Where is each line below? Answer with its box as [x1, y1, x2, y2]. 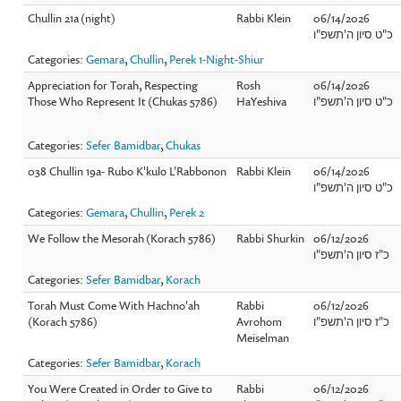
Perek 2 [169, 203, 205, 220]
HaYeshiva [236, 92, 287, 109]
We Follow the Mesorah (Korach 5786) [28, 229, 217, 246]
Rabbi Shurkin [236, 229, 305, 246]
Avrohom [236, 312, 283, 329]
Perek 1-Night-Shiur [169, 50, 265, 67]
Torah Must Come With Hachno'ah [28, 296, 200, 313]
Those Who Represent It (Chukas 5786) [28, 92, 218, 109]
